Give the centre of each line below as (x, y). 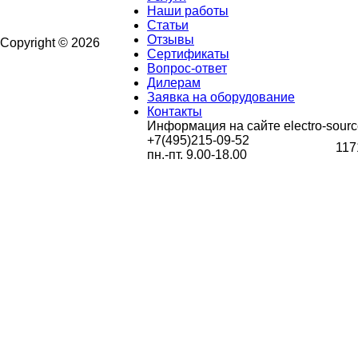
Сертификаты (188, 54)
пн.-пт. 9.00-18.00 (197, 155)
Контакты (175, 111)
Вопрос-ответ (187, 68)
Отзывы (171, 40)
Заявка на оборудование (221, 97)
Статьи (168, 25)
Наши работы (188, 11)
